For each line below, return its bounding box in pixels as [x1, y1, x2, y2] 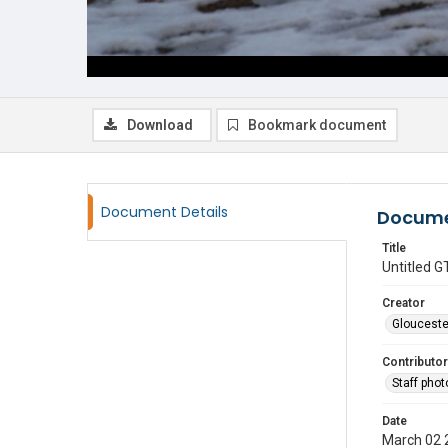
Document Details [101, 202, 228, 222]
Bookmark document [248, 117, 386, 133]
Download [127, 117, 193, 133]
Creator [382, 296, 425, 310]
